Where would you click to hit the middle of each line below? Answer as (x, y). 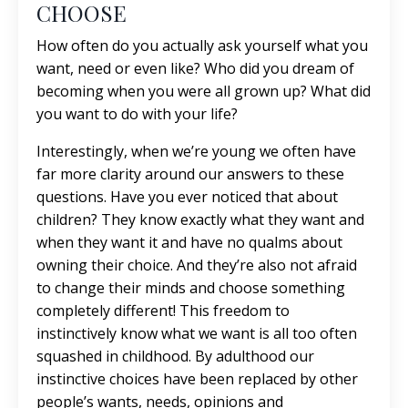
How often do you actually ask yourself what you (202, 46)
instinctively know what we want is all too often (197, 333)
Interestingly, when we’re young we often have (196, 151)
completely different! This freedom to (163, 311)
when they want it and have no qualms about (189, 242)
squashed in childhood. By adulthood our (175, 356)
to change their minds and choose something (191, 288)
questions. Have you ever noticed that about (187, 197)
